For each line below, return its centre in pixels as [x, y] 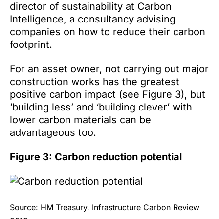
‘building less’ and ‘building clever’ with [101, 107]
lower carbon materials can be [80, 120]
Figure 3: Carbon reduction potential [96, 157]
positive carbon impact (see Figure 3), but [108, 94]
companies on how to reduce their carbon [108, 32]
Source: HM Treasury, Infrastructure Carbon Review [105, 207]
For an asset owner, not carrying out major [109, 69]
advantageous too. [53, 132]
